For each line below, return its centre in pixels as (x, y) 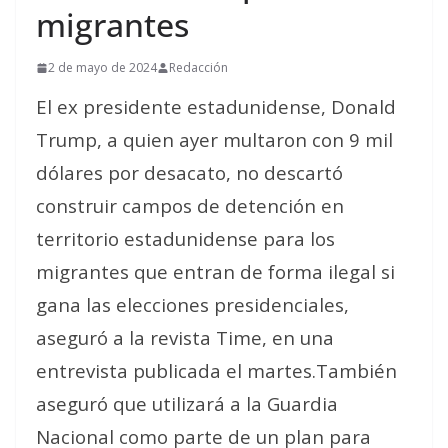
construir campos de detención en (190, 205)
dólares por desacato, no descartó (189, 172)
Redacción (198, 67)
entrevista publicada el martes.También (216, 370)
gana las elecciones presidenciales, (192, 304)
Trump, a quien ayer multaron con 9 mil (214, 139)
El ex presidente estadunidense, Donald (216, 106)
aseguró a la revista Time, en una (185, 337)
